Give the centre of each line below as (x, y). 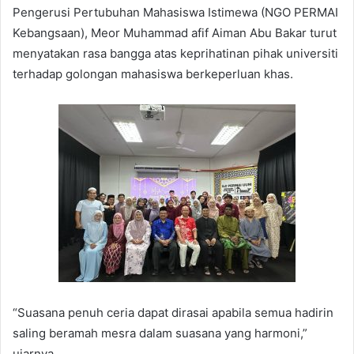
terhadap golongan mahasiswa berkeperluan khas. (153, 73)
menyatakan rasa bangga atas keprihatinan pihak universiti (175, 53)
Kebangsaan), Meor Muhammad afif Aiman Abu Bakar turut (175, 32)
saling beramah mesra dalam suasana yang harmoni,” (160, 333)
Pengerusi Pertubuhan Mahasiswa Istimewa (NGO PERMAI (175, 12)
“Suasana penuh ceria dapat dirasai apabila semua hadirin (173, 313)
